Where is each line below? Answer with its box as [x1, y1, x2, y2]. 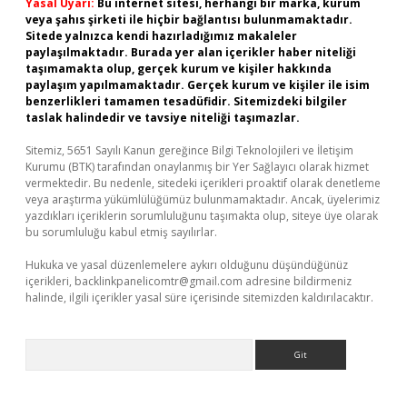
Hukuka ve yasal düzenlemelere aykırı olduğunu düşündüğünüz [25, 257, 348, 273]
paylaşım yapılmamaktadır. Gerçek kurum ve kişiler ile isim [25, 77, 370, 93]
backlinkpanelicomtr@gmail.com [74, 273, 243, 289]
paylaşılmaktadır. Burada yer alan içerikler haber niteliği [25, 45, 356, 60]
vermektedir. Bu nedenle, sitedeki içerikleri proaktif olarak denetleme [25, 175, 381, 191]
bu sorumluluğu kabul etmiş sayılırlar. [25, 224, 217, 240]
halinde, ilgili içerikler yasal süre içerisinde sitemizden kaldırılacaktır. [25, 290, 373, 305]
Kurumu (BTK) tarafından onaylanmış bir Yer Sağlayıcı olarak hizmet [25, 159, 369, 174]
